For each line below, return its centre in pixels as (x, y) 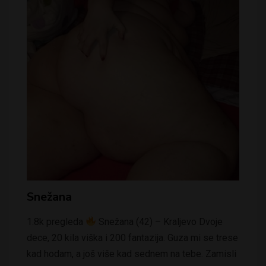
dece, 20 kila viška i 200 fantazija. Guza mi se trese (132, 237)
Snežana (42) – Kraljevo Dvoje (160, 221)
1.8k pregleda (56, 221)
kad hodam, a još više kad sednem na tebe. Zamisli (132, 254)
